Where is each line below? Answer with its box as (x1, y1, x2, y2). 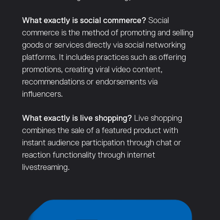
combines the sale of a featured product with (22, 126, 178, 135)
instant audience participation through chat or (22, 138, 181, 147)
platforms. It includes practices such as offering (22, 53, 186, 62)
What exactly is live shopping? (22, 114, 132, 123)
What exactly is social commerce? (22, 16, 146, 25)
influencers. (22, 90, 63, 99)
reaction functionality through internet (22, 151, 155, 160)
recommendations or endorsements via (22, 78, 158, 86)
